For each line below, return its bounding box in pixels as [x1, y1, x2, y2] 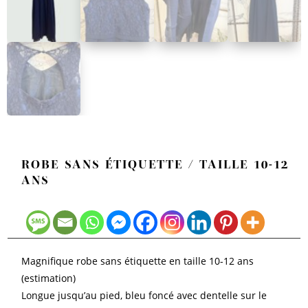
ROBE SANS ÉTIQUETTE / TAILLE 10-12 [21, 157, 289, 171]
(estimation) [21, 271, 76, 285]
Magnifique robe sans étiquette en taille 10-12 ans [21, 254, 254, 267]
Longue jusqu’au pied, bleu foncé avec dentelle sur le [21, 288, 267, 302]
